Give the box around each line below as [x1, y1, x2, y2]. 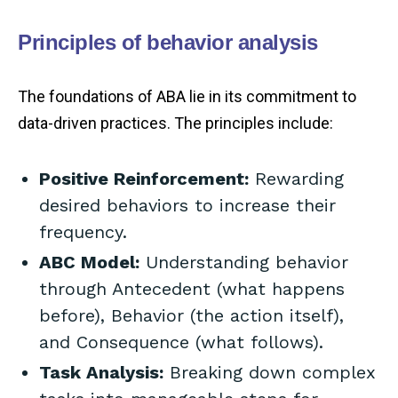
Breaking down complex [163, 362, 376, 384]
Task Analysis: [39, 362, 163, 384]
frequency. [39, 221, 127, 243]
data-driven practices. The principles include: [18, 114, 333, 133]
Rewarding [249, 168, 344, 190]
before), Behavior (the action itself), [39, 305, 344, 327]
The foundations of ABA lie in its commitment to [18, 87, 356, 107]
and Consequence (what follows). [39, 331, 323, 354]
